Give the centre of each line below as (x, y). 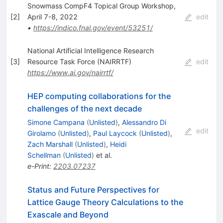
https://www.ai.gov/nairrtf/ (70, 73)
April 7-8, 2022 (52, 17)
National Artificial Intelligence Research (90, 51)
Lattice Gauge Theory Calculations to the (105, 202)
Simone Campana (56, 122)
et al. (103, 155)
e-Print (38, 166)
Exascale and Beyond (68, 215)
